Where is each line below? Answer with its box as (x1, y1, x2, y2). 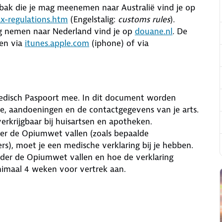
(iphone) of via (89, 38, 151, 49)
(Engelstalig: (68, 14, 118, 25)
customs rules (118, 14, 170, 25)
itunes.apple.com (25, 38, 89, 49)
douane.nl (135, 26, 172, 37)
